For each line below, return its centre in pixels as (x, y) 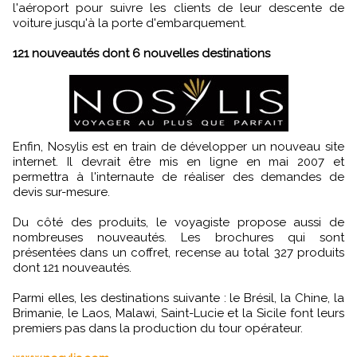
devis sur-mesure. (61, 192)
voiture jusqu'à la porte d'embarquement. (129, 23)
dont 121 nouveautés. (72, 268)
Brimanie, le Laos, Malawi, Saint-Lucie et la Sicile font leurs (178, 313)
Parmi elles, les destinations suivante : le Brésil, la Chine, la (178, 298)
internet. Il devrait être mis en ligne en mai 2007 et (178, 162)
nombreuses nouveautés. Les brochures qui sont (178, 237)
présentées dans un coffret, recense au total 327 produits (178, 253)
